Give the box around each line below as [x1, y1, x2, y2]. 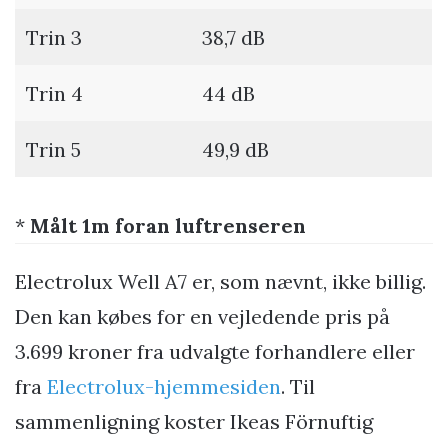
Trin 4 [26, 81, 83, 107]
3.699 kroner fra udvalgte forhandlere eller [15, 339, 415, 365]
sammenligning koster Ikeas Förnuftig [15, 409, 373, 435]
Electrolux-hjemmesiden [47, 374, 281, 400]
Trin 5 [26, 137, 81, 163]
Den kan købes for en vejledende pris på [15, 304, 390, 330]
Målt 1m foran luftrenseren [30, 213, 306, 239]
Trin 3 [26, 25, 82, 51]
